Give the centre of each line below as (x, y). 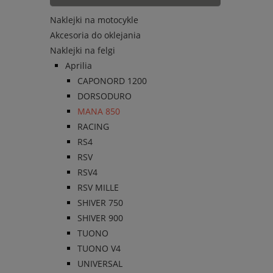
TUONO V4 (99, 249)
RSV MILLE (98, 188)
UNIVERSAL (100, 264)
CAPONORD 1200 (112, 81)
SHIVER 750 (100, 203)
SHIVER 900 (100, 218)
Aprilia (79, 66)
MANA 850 (99, 112)
